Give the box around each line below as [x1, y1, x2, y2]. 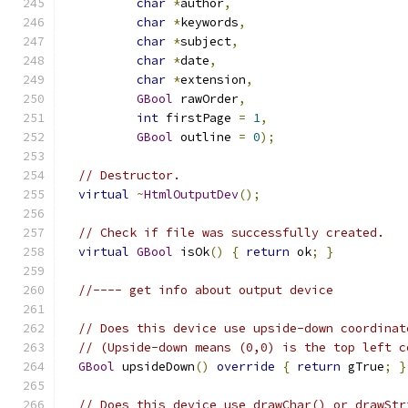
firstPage [158, 110, 239, 126]
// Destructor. [78, 168, 180, 183]
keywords [180, 15, 239, 30]
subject [180, 34, 231, 49]
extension [180, 72, 246, 87]
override [217, 359, 275, 374]
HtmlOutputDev [144, 187, 239, 202]
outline [173, 129, 239, 145]
